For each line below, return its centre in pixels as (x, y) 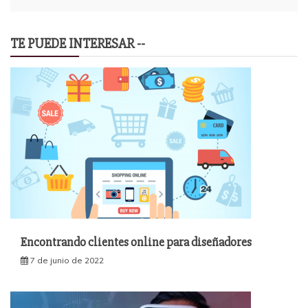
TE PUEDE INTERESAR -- (78, 44)
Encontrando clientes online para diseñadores (136, 242)
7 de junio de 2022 (67, 261)
